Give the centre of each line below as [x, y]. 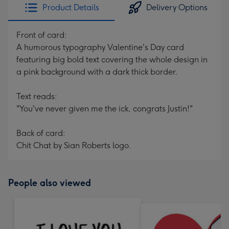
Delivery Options [177, 7]
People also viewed [50, 183]
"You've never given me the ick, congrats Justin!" [105, 109]
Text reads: [37, 96]
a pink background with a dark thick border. [97, 72]
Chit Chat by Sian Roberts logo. [74, 145]
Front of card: [42, 35]
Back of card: [41, 133]
